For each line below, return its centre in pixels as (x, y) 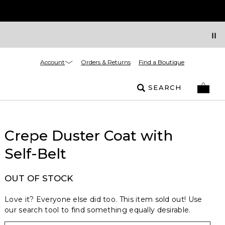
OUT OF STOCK (39, 178)
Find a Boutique (161, 62)
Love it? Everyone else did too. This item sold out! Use (103, 199)
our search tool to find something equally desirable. (98, 210)
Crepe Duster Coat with (89, 136)
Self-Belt (35, 154)
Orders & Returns (106, 62)
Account (52, 62)
